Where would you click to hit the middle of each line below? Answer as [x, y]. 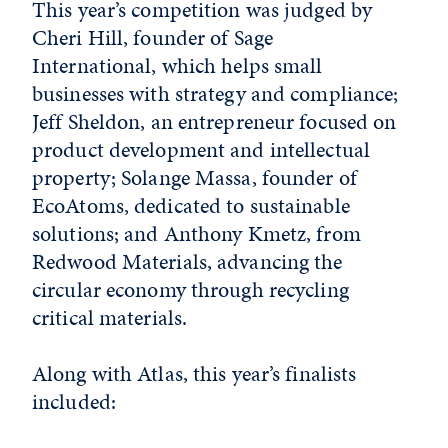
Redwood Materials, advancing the [187, 261]
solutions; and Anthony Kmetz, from [196, 233]
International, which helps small [177, 65]
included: [74, 401]
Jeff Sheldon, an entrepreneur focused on [214, 121]
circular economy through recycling [190, 289]
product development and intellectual [201, 149]
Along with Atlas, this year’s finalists [194, 373]
